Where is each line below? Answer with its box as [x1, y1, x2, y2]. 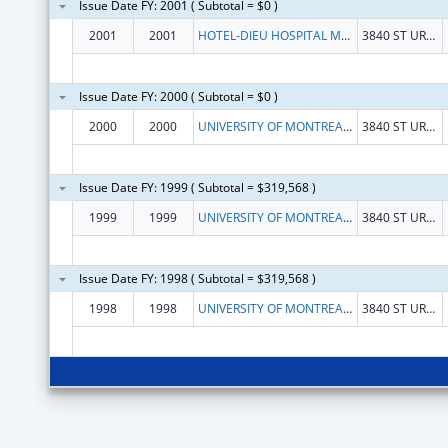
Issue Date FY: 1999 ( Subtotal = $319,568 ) [78, 178, 316, 196]
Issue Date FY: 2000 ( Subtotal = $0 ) [78, 87, 278, 105]
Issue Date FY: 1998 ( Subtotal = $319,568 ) [78, 269, 316, 287]
